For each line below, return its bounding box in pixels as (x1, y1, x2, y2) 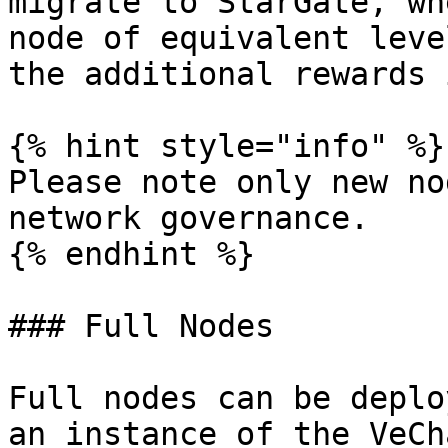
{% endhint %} (8, 236, 255, 272)
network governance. (8, 200, 369, 236)
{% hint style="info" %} (8, 128, 445, 164)
